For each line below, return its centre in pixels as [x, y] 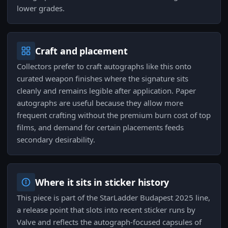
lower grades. [41, 8]
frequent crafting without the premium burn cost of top [114, 115]
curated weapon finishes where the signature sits [103, 79]
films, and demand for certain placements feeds [100, 127]
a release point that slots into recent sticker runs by [106, 210]
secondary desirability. [56, 140]
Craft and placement [81, 51]
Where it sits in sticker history [102, 182]
